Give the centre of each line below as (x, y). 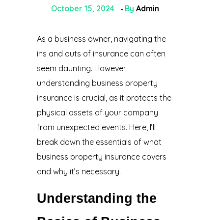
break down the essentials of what (99, 142)
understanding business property (97, 83)
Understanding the (96, 199)
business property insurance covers (101, 157)
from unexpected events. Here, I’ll (96, 127)
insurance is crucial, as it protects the (104, 98)
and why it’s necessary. (79, 172)
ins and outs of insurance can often (101, 54)
